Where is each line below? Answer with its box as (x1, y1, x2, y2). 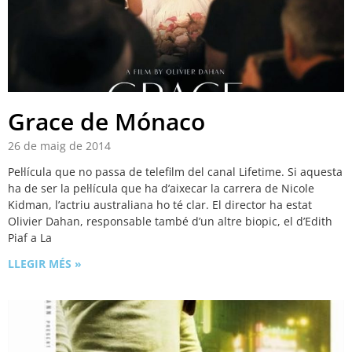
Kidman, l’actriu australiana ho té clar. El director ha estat (8, 197, 312, 213)
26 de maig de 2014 (8, 138, 111, 154)
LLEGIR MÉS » (8, 256, 82, 272)
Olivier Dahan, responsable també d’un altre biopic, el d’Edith (8, 214, 332, 229)
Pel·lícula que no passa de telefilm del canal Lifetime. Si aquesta (8, 164, 343, 180)
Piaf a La (8, 230, 52, 246)
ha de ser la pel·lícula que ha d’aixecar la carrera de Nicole (8, 181, 314, 196)
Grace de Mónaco (8, 105, 205, 138)
